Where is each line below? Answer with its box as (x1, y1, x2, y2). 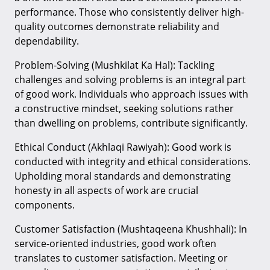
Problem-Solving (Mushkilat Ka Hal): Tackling (14, 58, 215, 72)
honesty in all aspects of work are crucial (14, 183, 198, 197)
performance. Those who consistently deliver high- (14, 5, 244, 19)
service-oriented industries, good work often (14, 236, 216, 250)
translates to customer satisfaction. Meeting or (14, 251, 228, 265)
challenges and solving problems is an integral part (14, 72, 246, 86)
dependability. (14, 34, 79, 48)
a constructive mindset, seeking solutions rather (14, 101, 234, 115)
